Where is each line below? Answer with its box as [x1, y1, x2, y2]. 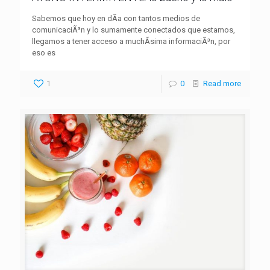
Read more [203, 79, 241, 89]
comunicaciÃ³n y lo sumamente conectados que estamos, [32, 25, 235, 35]
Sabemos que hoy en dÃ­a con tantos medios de [32, 14, 200, 24]
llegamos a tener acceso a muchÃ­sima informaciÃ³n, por [32, 37, 230, 46]
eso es [32, 48, 55, 58]
